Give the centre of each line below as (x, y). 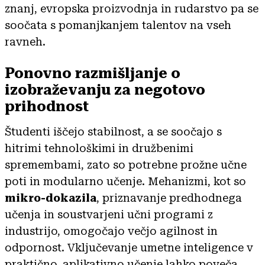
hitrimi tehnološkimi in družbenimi (99, 148)
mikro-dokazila (51, 198)
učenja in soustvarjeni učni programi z (109, 214)
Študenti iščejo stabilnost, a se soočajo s (113, 131)
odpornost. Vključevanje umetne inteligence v (129, 247)
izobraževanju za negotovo (105, 90)
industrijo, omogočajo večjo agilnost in (111, 231)
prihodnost (47, 106)
